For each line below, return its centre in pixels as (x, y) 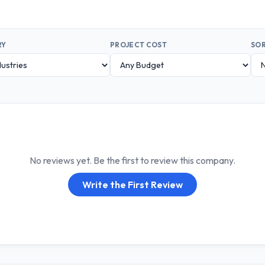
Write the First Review (132, 184)
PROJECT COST (139, 44)
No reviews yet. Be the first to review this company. (132, 160)
